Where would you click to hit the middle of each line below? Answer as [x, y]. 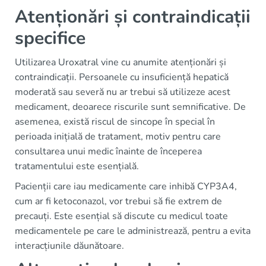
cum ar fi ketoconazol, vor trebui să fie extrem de [118, 201]
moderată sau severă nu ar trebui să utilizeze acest [123, 92]
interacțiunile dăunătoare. [69, 246]
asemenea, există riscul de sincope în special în [115, 122]
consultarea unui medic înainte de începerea [108, 151]
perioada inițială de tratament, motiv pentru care [118, 137]
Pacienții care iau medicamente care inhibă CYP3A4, [126, 186]
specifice [50, 38]
